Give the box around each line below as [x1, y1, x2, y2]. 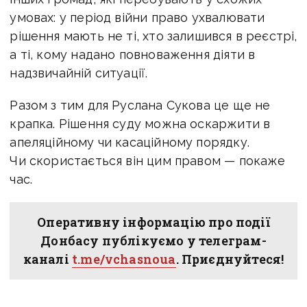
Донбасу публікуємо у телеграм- [40, 232, 267, 249]
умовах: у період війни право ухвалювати [10, 10, 265, 25]
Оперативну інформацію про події [37, 213, 270, 230]
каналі [23, 250, 73, 267]
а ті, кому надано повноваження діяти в [10, 47, 256, 62]
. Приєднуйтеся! [175, 250, 284, 267]
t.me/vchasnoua [72, 250, 176, 267]
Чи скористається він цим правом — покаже [10, 153, 286, 168]
